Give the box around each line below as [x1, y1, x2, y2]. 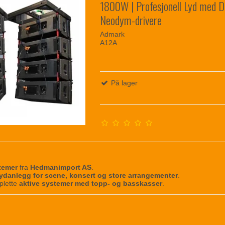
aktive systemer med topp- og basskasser [19, 179, 163, 187]
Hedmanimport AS [30, 163, 92, 171]
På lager [109, 78, 138, 87]
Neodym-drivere [100, 12, 162, 29]
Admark [100, 30, 125, 38]
